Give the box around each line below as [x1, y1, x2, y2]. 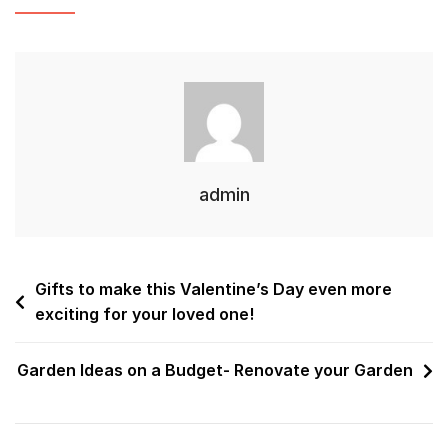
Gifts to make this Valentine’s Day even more [35, 279, 392, 300]
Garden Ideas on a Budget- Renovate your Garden [17, 360, 413, 381]
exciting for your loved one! [35, 304, 254, 325]
